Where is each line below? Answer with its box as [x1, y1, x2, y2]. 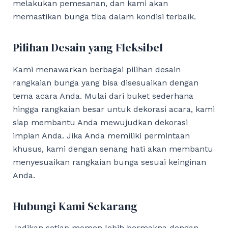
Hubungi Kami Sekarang [12, 198, 137, 214]
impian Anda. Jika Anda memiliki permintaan [12, 130, 190, 140]
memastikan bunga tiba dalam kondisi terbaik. [12, 11, 196, 21]
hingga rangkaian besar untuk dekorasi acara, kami [12, 104, 215, 114]
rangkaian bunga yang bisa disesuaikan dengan [12, 77, 198, 88]
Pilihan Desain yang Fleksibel [12, 39, 163, 55]
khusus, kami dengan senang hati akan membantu [12, 144, 213, 154]
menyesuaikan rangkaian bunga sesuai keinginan [12, 157, 206, 167]
